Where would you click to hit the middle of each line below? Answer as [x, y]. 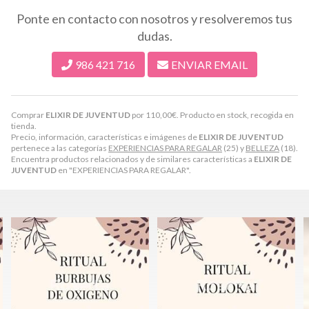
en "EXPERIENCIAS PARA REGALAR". [124, 170]
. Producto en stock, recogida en [235, 114]
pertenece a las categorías [60, 148]
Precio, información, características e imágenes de [105, 137]
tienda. [24, 126]
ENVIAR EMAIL [209, 64]
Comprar [28, 114]
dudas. [154, 36]
